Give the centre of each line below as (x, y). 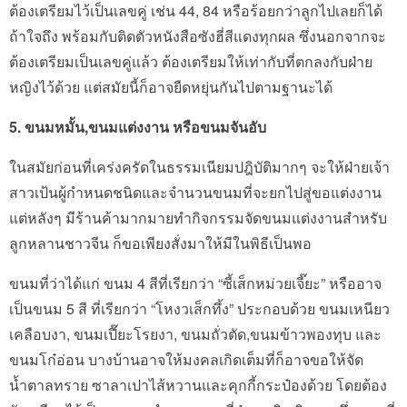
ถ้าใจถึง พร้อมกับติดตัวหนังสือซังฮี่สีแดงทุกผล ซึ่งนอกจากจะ (198, 35)
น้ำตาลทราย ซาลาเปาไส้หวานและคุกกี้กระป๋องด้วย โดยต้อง (198, 384)
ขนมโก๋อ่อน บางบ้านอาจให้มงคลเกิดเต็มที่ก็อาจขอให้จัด (186, 359)
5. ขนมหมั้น (47, 126)
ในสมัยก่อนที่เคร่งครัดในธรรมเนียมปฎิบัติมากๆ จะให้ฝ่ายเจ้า (199, 166)
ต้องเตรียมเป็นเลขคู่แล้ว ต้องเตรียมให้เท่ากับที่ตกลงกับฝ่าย (191, 61)
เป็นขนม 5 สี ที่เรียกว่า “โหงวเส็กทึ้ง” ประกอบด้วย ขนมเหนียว (199, 308)
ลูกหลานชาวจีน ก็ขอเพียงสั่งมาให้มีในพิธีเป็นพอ (160, 243)
